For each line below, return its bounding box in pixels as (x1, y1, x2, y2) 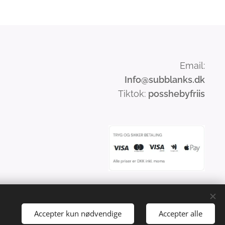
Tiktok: (118, 88, 148, 99)
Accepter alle (159, 208, 202, 218)
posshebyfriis (148, 88, 205, 99)
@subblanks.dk (141, 74, 205, 85)
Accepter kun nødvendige (34, 208, 122, 218)
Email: (179, 60, 205, 71)
